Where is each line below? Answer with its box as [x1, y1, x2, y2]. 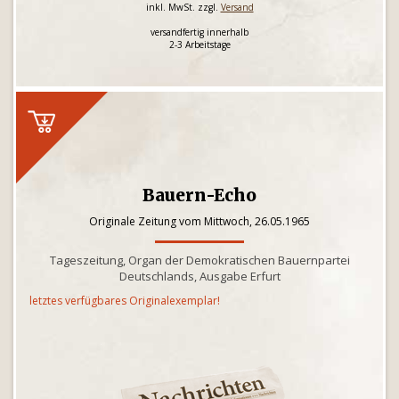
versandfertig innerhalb [151, 26, 248, 38]
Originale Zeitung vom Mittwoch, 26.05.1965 [89, 214, 310, 229]
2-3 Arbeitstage [168, 38, 231, 51]
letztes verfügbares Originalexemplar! [29, 293, 220, 308]
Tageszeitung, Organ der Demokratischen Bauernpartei [49, 252, 350, 268]
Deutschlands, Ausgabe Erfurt [118, 268, 281, 284]
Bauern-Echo [142, 184, 256, 206]
